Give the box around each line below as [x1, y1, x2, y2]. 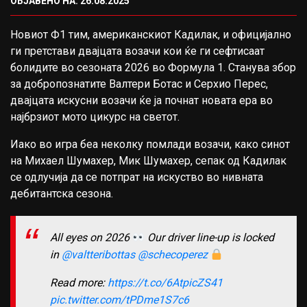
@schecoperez [138, 248, 208, 262]
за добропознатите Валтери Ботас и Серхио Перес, [10, 77, 268, 90]
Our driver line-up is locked [145, 231, 275, 245]
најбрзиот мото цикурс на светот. [10, 110, 180, 123]
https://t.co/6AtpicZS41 [108, 276, 223, 290]
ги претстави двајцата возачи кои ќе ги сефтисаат [10, 45, 265, 58]
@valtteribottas [62, 248, 135, 262]
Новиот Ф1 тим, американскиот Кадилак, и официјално [10, 28, 291, 41]
